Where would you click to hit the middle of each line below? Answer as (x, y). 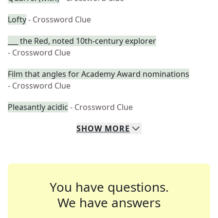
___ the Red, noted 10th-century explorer (82, 41)
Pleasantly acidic (38, 107)
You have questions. (109, 187)
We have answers (109, 202)
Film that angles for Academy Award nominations (99, 74)
